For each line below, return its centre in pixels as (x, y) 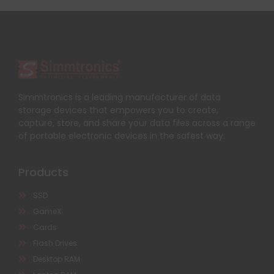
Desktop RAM (56, 259)
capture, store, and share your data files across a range (137, 123)
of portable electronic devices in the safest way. (122, 135)
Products (43, 172)
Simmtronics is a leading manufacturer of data (120, 97)
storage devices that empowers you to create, (118, 110)
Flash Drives (55, 243)
